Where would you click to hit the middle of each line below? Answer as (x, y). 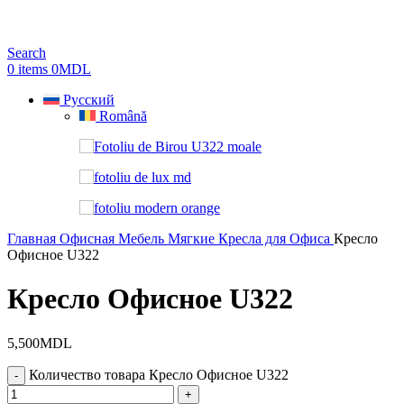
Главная (33, 239)
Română (123, 116)
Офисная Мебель (114, 239)
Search (27, 53)
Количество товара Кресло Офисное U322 (159, 374)
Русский (89, 100)
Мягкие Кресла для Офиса (251, 239)
